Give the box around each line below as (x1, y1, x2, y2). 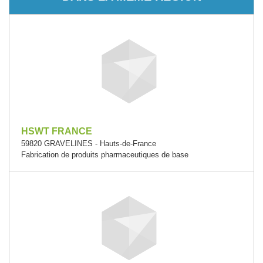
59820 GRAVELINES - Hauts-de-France (21, 139, 156, 148)
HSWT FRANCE (21, 126, 92, 136)
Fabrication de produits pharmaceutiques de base (21, 150, 188, 159)
